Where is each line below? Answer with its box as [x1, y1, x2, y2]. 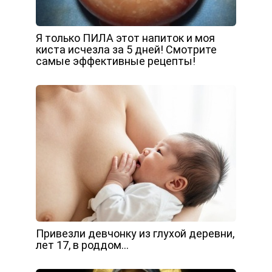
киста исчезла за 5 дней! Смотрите [36, 42, 217, 56]
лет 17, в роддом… [36, 238, 129, 251]
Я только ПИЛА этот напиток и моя [36, 31, 215, 44]
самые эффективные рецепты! [36, 54, 195, 67]
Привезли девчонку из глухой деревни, [36, 226, 234, 240]
